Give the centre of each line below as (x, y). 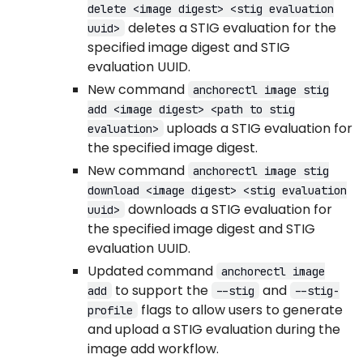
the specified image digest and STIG (201, 228)
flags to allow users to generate (240, 310)
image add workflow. (153, 348)
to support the (161, 290)
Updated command (152, 271)
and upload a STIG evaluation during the (214, 329)
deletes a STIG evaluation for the (230, 28)
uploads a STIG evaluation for (258, 128)
